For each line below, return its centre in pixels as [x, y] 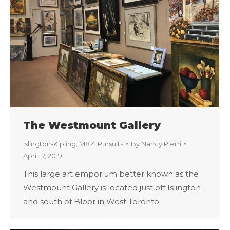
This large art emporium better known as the [111, 174]
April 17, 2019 [43, 155]
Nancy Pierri [161, 143]
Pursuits [110, 143]
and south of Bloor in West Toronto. [92, 201]
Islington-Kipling [50, 143]
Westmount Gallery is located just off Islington [112, 187]
